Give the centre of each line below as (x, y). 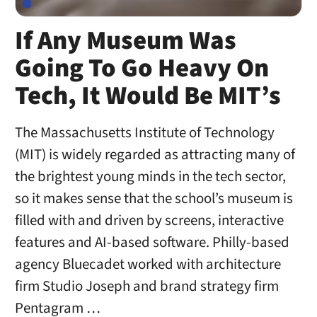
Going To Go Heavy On (142, 69)
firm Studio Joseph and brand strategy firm (146, 287)
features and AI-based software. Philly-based (152, 243)
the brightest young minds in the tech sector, (150, 177)
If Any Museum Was (125, 41)
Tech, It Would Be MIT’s (148, 97)
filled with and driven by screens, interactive (149, 221)
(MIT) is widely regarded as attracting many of (155, 155)
